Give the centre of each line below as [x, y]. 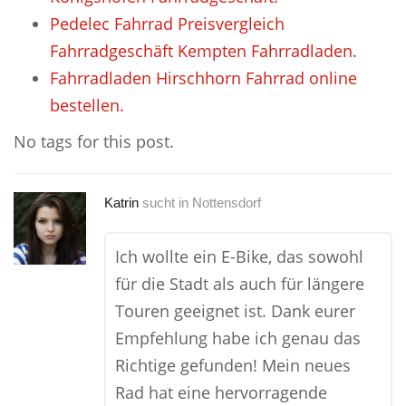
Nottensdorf [227, 203]
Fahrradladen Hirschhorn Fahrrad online [203, 78]
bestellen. [87, 105]
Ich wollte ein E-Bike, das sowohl [239, 256]
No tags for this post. [94, 141]
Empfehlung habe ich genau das [238, 338]
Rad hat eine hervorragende [221, 392]
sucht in [165, 203]
